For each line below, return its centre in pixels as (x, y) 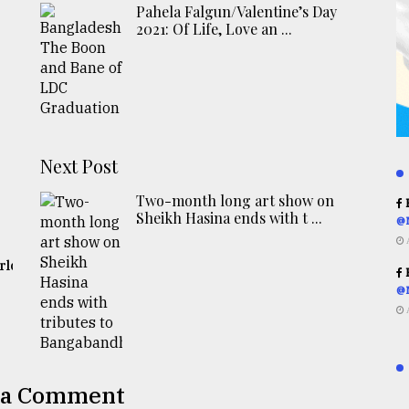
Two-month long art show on (236, 201)
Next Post (79, 166)
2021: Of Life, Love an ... (215, 29)
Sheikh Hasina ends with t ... (230, 218)
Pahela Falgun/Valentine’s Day (237, 12)
